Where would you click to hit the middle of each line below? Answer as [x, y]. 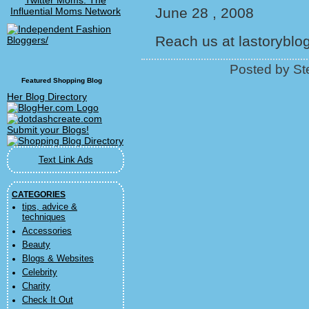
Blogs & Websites [58, 259]
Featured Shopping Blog [61, 80]
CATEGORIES [39, 195]
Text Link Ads [66, 160]
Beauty [36, 245]
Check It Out [48, 300]
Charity [36, 286]
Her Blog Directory [47, 97]
